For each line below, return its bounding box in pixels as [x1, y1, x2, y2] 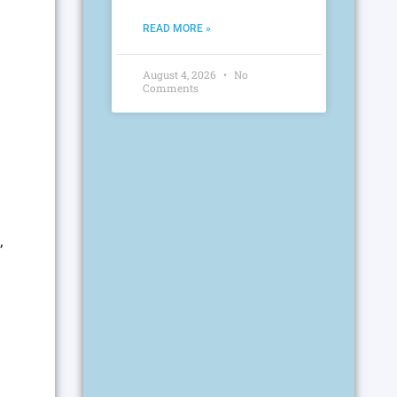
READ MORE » [143, 22, 212, 35]
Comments [143, 81, 199, 96]
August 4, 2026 [143, 67, 220, 82]
